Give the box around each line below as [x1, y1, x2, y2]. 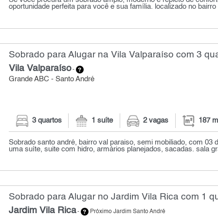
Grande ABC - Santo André [9, 75, 95, 83]
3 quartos [32, 117, 62, 125]
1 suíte [91, 117, 113, 125]
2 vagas [143, 117, 169, 125]
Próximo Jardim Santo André [89, 209, 166, 215]
